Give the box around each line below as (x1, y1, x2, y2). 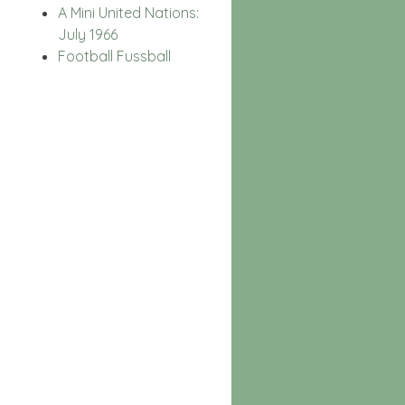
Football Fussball (58, 46, 171, 65)
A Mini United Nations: (58, 3, 199, 22)
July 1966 (58, 24, 118, 43)
